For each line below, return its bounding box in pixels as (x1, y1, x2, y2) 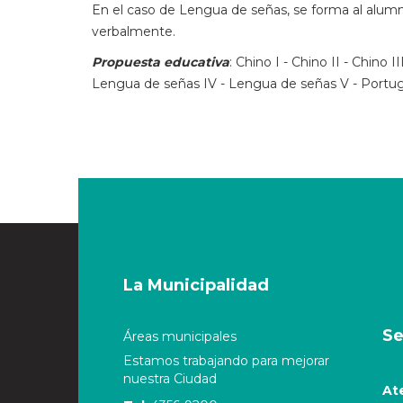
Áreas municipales (123, 328, 237, 345)
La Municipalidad (123, 275, 269, 295)
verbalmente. (92, 23, 175, 40)
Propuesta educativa (92, 54, 229, 70)
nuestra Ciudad (123, 371, 217, 387)
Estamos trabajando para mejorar (123, 353, 329, 369)
